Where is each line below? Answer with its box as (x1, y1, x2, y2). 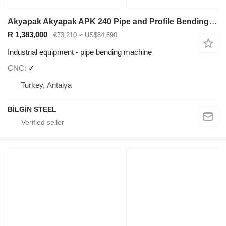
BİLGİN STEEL (8, 105, 56, 114)
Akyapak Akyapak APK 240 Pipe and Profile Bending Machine (209, 17, 217, 26)
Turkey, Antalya (21, 81, 72, 90)
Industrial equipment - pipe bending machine (8, 47, 152, 56)
